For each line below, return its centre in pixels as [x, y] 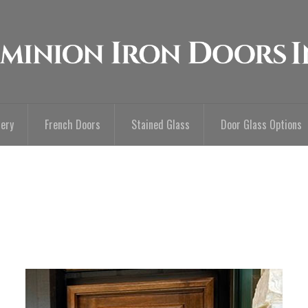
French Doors [73, 124]
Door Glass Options [261, 124]
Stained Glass [161, 124]
